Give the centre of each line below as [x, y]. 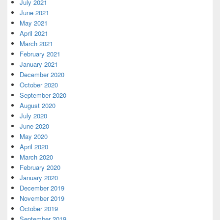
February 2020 [40, 167]
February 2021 [40, 54]
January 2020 [39, 178]
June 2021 [34, 13]
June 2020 [34, 126]
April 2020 [34, 147]
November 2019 [42, 198]
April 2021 [34, 33]
